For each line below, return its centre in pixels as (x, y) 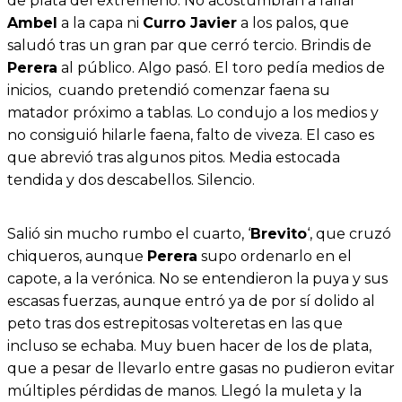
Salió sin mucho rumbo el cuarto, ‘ (129, 234)
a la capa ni (100, 22)
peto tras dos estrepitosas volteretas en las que (175, 324)
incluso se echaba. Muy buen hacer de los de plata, (189, 346)
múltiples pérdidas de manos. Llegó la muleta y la (184, 391)
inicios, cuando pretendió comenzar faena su (169, 90)
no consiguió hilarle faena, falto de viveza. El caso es (191, 135)
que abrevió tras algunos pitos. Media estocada (174, 157)
